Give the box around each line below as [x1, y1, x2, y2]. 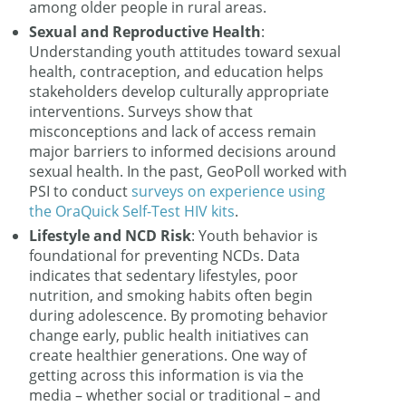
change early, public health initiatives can [29, 325, 310, 345]
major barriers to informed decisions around [29, 141, 337, 161]
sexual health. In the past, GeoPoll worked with [29, 161, 348, 181]
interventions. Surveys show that [29, 101, 254, 121]
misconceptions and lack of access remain [29, 121, 317, 141]
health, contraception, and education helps [29, 62, 324, 82]
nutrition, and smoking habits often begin [29, 285, 314, 305]
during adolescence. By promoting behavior [29, 305, 329, 325]
